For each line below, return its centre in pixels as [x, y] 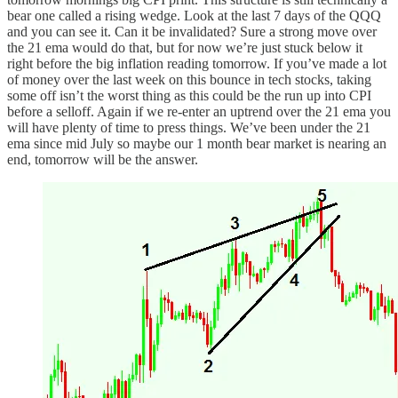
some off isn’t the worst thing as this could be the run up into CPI [189, 95]
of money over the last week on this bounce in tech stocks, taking [189, 79]
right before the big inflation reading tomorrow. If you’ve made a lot [197, 63]
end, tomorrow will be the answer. [103, 159]
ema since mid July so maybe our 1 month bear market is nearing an [197, 143]
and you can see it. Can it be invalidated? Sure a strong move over [192, 31]
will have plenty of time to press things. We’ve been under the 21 [189, 127]
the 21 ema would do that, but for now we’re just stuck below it [185, 47]
